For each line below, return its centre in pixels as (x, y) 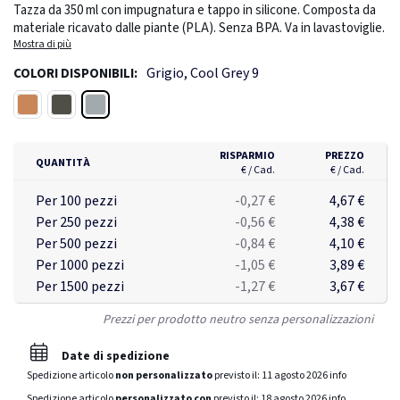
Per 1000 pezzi (80, 266)
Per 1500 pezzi (80, 287)
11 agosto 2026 (295, 376)
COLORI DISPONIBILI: (75, 74)
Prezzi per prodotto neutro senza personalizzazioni (238, 320)
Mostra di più (42, 45)
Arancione (50, 104)
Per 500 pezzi (76, 244)
